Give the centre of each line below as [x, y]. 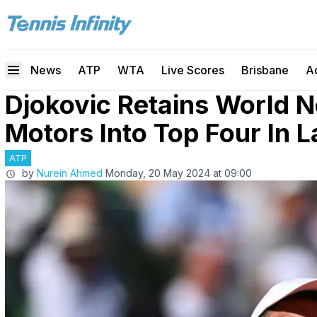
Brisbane [265, 70]
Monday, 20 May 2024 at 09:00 [179, 173]
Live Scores [193, 70]
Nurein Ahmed [70, 173]
